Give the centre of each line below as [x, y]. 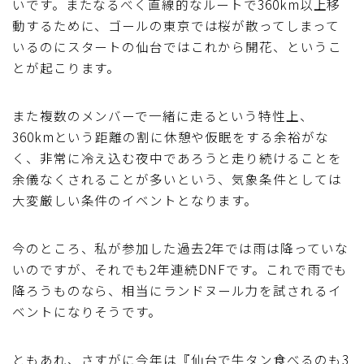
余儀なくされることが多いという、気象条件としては [177, 178]
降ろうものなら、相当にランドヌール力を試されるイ [177, 290]
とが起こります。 [67, 67]
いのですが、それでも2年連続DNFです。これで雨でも [180, 269]
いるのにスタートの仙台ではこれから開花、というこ [177, 46]
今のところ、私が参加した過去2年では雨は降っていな [180, 247]
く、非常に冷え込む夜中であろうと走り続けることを [177, 157]
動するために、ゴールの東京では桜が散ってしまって [176, 25]
